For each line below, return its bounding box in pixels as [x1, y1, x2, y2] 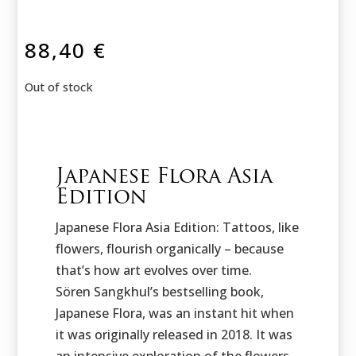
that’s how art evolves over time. [55, 261, 252, 280]
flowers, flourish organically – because [55, 240, 284, 258]
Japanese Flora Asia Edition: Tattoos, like [55, 219, 299, 237]
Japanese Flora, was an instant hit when [55, 304, 294, 323]
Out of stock [25, 79, 94, 95]
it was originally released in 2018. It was [55, 326, 292, 344]
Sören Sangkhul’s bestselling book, [55, 283, 264, 301]
